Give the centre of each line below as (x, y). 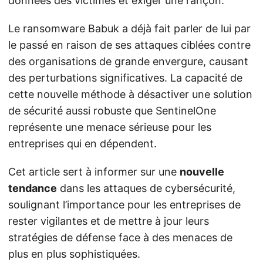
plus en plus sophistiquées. (74, 254)
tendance (33, 188)
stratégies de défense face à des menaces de (120, 237)
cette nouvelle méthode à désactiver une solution (130, 94)
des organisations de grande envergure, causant (128, 61)
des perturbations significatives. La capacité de (125, 78)
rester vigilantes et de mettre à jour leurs (109, 221)
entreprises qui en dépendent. (82, 144)
